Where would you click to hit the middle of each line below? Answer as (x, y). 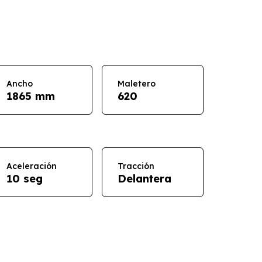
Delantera (144, 178)
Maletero (136, 83)
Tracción (136, 166)
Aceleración (31, 166)
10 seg (24, 178)
